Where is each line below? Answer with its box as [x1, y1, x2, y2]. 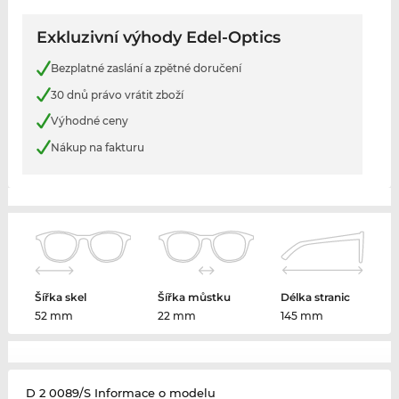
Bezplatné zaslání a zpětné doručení [50, 61, 241, 76]
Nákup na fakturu [50, 140, 144, 154]
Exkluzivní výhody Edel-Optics [36, 28, 281, 48]
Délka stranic [280, 290, 350, 305]
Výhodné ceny [50, 114, 128, 128]
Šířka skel [35, 290, 87, 305]
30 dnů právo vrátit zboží [50, 87, 183, 102]
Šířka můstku [158, 290, 232, 305]
